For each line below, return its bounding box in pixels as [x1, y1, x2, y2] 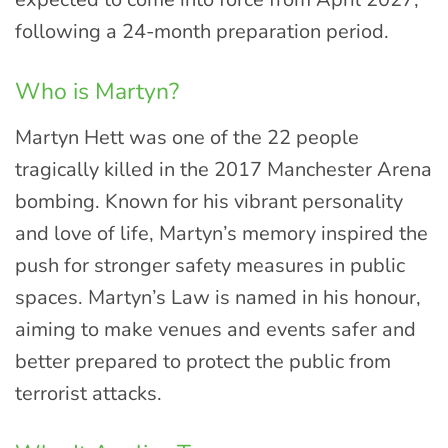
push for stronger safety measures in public [15, 251, 405, 279]
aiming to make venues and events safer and [15, 315, 416, 343]
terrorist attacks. [15, 379, 162, 407]
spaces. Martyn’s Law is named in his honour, [15, 283, 421, 311]
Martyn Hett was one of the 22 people [15, 123, 359, 151]
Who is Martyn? [15, 76, 179, 108]
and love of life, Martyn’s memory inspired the [15, 219, 428, 247]
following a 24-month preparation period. [15, 18, 389, 46]
